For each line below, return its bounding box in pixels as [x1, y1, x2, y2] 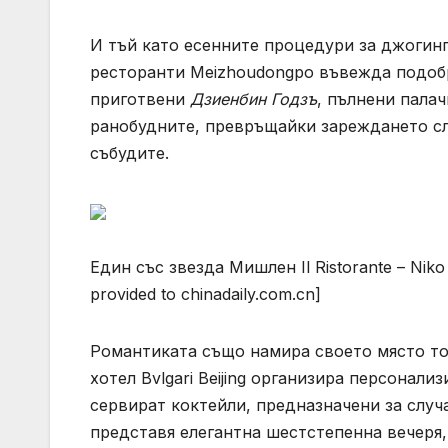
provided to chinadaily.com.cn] [90, 284, 321, 305]
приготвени [90, 89, 190, 110]
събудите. [90, 143, 169, 164]
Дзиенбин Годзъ [190, 89, 317, 110]
